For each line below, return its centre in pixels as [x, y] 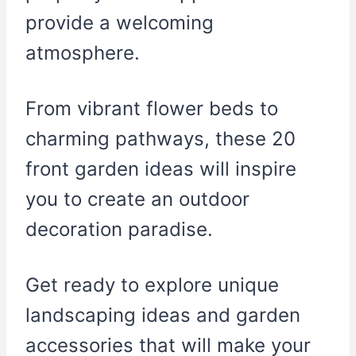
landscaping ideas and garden [163, 315]
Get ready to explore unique [152, 285]
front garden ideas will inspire [161, 169]
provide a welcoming [120, 23]
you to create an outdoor [137, 199]
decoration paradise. [119, 230]
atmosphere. [83, 53]
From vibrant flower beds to [152, 109]
